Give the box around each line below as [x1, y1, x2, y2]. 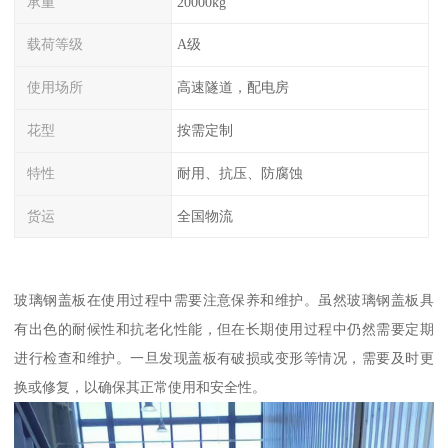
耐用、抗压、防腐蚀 [176, 164, 303, 181]
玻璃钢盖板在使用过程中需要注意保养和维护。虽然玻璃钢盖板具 [14, 292, 434, 309]
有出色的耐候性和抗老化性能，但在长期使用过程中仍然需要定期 [14, 321, 434, 338]
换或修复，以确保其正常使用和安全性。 [14, 379, 267, 396]
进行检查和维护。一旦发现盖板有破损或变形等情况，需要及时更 [14, 350, 434, 367]
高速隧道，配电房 [176, 79, 289, 96]
